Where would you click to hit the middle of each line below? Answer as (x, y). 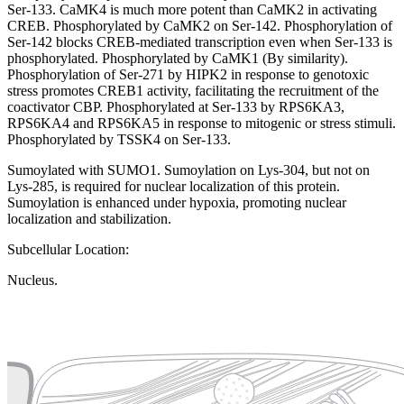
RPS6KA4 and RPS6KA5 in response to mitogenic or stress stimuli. (202, 124)
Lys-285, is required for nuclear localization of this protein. (174, 187)
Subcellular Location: (68, 250)
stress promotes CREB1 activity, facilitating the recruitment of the (193, 91)
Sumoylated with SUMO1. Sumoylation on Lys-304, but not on (188, 170)
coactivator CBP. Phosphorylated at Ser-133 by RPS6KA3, (176, 107)
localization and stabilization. (89, 219)
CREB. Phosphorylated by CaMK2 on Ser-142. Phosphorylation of (200, 26)
